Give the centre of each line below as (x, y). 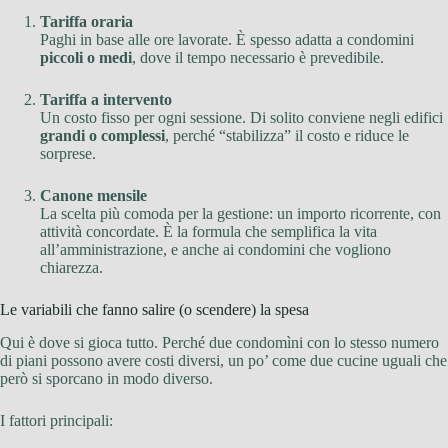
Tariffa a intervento (106, 100)
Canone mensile (93, 196)
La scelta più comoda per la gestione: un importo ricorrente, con (240, 214)
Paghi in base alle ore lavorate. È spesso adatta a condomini (227, 40)
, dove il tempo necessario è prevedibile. (258, 58)
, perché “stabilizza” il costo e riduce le (287, 136)
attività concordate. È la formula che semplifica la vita (208, 232)
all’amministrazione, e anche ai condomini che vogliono (215, 250)
